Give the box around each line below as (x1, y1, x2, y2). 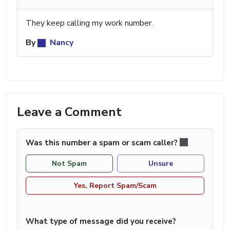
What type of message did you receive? (26, 216, 176, 226)
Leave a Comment (17, 103, 122, 120)
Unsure (148, 158, 173, 168)
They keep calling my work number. (26, 17, 153, 29)
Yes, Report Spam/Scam (73, 180, 157, 190)
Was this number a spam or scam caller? (26, 137, 180, 148)
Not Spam (52, 158, 87, 168)
